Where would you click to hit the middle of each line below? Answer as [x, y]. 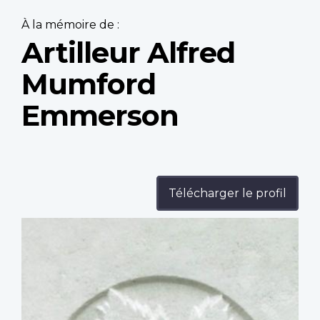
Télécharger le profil [227, 194]
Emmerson [100, 116]
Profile [41, 226]
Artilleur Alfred [128, 53]
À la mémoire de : [70, 25]
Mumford [89, 84]
